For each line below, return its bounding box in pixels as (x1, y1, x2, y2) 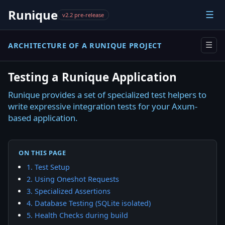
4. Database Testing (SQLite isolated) (27, 198, 151, 208)
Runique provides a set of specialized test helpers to (8, 88, 206, 100)
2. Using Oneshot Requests (27, 174, 119, 184)
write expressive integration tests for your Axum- (8, 100, 197, 112)
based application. (8, 111, 78, 124)
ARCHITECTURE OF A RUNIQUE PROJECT (8, 40, 162, 50)
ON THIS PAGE (19, 148, 66, 157)
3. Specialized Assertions (27, 186, 110, 196)
